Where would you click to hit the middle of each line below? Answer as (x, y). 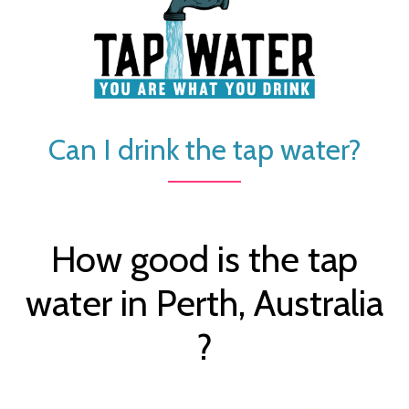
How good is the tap (204, 258)
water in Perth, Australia (204, 302)
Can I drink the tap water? (204, 149)
